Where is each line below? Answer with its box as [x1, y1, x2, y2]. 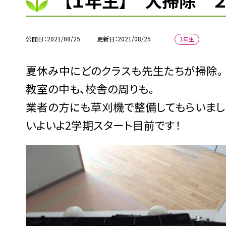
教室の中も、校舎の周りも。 [26, 80, 155, 96]
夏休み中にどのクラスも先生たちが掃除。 [26, 62, 223, 78]
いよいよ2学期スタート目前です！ [26, 117, 181, 133]
